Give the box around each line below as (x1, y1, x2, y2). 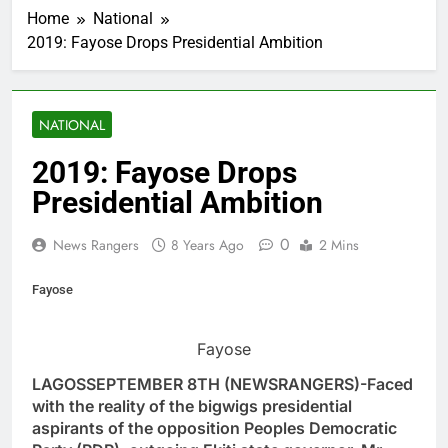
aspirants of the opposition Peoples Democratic (32, 417, 397, 438)
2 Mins (319, 235, 359, 256)
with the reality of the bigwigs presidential (32, 395, 352, 416)
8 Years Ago (171, 235, 244, 256)
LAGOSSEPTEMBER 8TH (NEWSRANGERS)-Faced (32, 373, 413, 394)
